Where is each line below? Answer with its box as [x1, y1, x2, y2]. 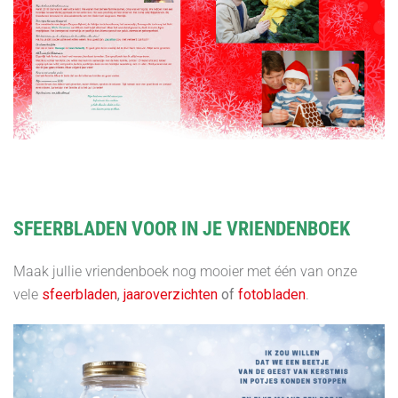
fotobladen [238, 286, 306, 303]
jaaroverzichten [123, 286, 218, 303]
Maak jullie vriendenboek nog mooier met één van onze [13, 263, 357, 280]
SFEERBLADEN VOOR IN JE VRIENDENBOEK [13, 218, 350, 240]
